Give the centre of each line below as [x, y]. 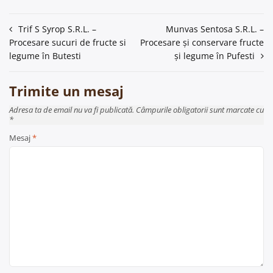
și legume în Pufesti [214, 56]
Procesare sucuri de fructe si [68, 42]
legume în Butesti [45, 56]
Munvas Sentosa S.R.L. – [215, 29]
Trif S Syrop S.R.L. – [57, 29]
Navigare [36, 31]
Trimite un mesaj [66, 91]
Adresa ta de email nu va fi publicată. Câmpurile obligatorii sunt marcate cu [136, 110]
